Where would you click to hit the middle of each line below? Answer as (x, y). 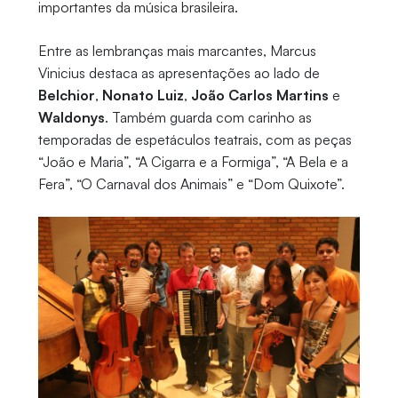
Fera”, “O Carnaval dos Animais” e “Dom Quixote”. (191, 184)
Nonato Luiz (143, 96)
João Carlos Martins (259, 96)
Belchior (66, 96)
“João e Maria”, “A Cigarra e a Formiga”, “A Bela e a (193, 162)
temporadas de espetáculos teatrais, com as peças (195, 140)
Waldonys (71, 118)
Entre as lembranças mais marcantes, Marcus (177, 51)
